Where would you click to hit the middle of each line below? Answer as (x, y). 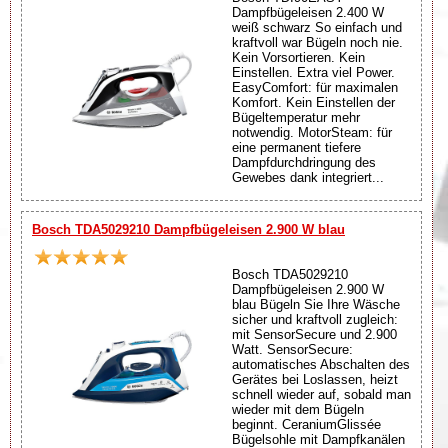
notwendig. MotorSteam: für (312, 132)
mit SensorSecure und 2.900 (314, 334)
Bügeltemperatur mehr (296, 117)
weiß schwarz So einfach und (317, 27)
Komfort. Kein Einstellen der (313, 102)
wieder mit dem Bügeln (298, 409)
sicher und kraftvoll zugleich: (315, 319)
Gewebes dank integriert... (308, 177)
